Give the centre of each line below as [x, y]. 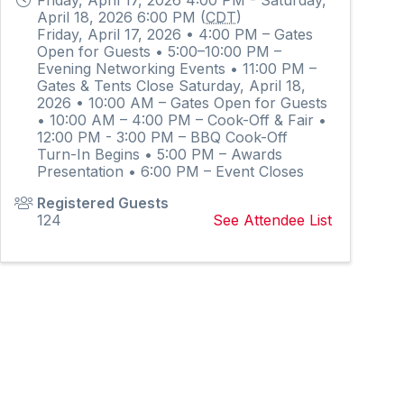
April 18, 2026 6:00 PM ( [122, 17]
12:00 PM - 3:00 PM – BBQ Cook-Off [163, 137]
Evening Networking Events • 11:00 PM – [177, 68]
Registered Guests [103, 202]
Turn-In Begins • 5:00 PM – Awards [160, 154]
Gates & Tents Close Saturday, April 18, [172, 85]
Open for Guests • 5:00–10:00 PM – [160, 51]
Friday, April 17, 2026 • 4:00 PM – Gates [175, 34]
